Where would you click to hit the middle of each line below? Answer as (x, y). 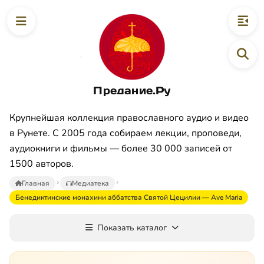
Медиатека (90, 183)
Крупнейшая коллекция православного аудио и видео (129, 118)
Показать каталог (132, 227)
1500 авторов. (42, 164)
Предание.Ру (132, 90)
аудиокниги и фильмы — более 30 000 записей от (121, 148)
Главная (36, 183)
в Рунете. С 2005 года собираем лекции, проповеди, (126, 133)
